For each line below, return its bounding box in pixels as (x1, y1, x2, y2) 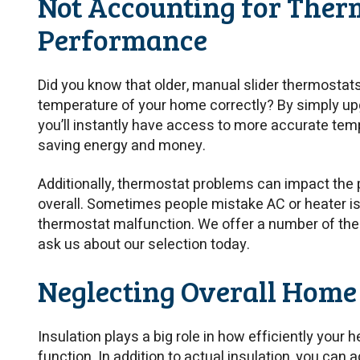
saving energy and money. (38, 134, 206, 157)
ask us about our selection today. (38, 234, 250, 256)
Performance (38, 18, 207, 59)
